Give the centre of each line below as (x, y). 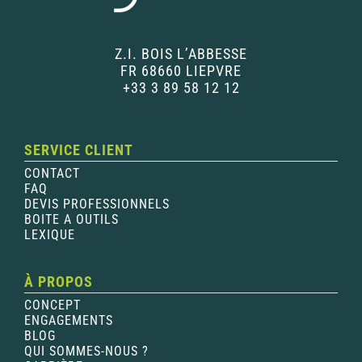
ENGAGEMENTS (68, 320)
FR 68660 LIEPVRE (181, 70)
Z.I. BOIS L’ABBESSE (181, 53)
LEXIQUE (49, 234)
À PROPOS (58, 281)
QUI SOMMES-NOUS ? (86, 351)
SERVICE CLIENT (78, 149)
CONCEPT (52, 305)
